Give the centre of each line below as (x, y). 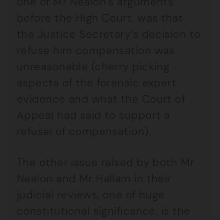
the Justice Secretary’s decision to (109, 34)
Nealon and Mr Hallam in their (94, 179)
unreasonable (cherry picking (93, 67)
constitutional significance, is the (104, 211)
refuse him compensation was (96, 50)
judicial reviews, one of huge (91, 195)
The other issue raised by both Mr (106, 162)
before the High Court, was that (100, 18)
